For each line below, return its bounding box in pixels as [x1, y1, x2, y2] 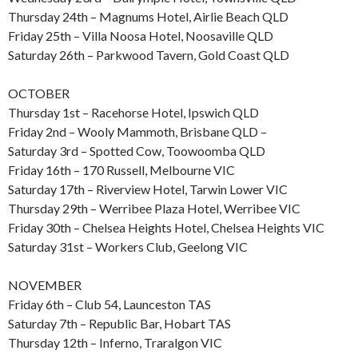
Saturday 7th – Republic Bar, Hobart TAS [8, 316, 231, 332]
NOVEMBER [8, 277, 82, 293]
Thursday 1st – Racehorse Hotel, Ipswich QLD [8, 105, 259, 121]
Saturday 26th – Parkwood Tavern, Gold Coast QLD [8, 47, 289, 63]
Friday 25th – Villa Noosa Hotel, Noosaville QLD [8, 28, 273, 44]
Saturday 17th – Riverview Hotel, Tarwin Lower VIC [8, 181, 288, 197]
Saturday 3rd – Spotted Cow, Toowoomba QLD [8, 143, 265, 159]
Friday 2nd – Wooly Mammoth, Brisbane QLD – [8, 124, 267, 140]
